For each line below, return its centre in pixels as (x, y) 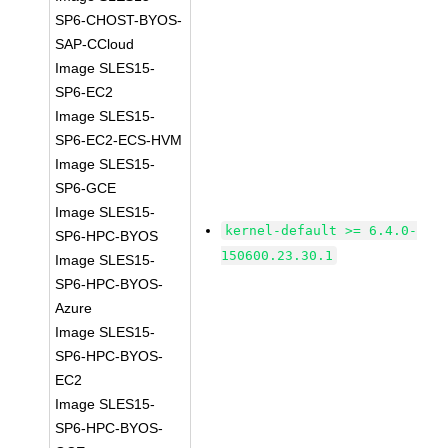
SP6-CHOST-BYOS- (119, 20)
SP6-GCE (86, 188)
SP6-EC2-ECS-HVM (119, 140)
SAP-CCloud (95, 44)
